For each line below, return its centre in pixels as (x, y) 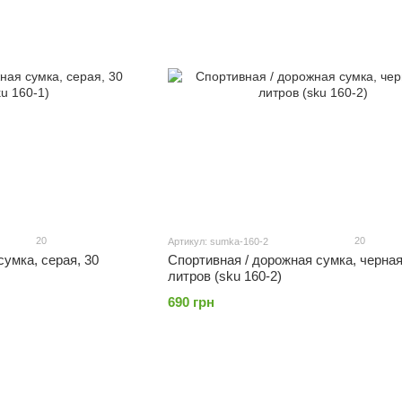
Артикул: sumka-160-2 (218, 241)
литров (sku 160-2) (224, 276)
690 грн (191, 302)
